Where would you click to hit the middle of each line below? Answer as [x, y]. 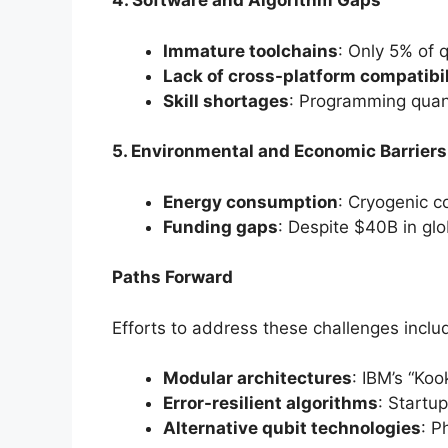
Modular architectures [257, 378]
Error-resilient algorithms [270, 403]
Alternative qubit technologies [292, 428]
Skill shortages [226, 100]
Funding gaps [220, 226]
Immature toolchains [250, 50]
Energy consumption [250, 201]
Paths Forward [172, 277]
